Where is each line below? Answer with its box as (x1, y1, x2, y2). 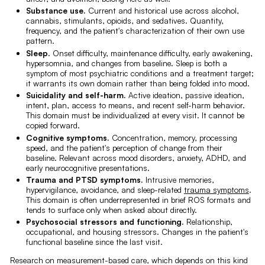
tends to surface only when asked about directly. (25, 204, 197, 215)
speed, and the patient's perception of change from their (25, 142, 222, 153)
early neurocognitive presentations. (25, 162, 150, 173)
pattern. (25, 35, 54, 46)
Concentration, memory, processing (109, 132, 237, 143)
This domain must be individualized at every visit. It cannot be (25, 110, 244, 121)
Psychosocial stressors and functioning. (25, 216, 184, 227)
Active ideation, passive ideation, (125, 90, 244, 101)
